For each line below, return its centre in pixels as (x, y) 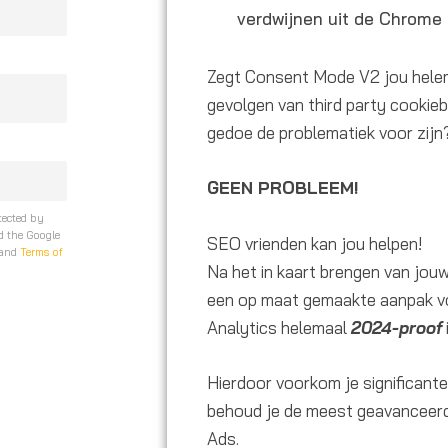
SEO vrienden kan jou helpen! (314, 243)
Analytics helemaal (279, 327)
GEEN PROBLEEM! (283, 188)
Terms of (41, 251)
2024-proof (396, 327)
